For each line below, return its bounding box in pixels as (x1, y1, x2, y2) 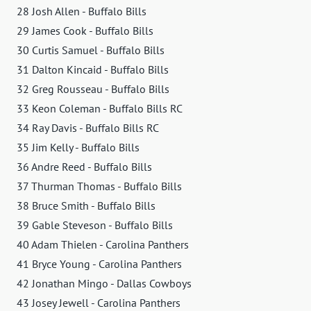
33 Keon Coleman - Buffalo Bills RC (17, 101, 183, 115)
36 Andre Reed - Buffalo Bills (17, 159, 152, 174)
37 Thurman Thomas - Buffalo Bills (17, 178, 182, 193)
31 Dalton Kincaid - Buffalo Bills (17, 62, 169, 76)
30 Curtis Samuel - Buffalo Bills (17, 42, 165, 57)
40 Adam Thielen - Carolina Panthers (17, 237, 189, 251)
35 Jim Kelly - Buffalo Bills (17, 140, 140, 154)
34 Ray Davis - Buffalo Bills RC (17, 120, 159, 135)
